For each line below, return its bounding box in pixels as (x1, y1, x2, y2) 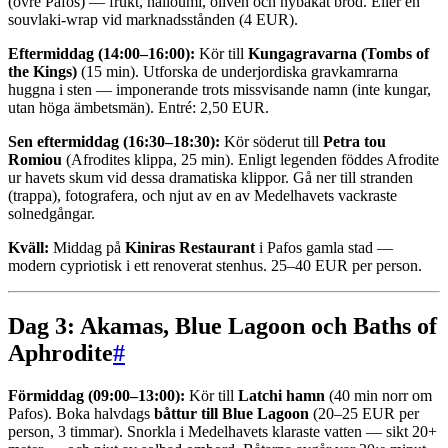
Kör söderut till (220, 133, 323, 151)
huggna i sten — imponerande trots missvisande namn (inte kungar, (8, 81, 431, 99)
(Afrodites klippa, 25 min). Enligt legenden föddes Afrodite (62, 151, 439, 169)
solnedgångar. (8, 205, 95, 223)
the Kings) (8, 63, 77, 81)
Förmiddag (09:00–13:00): (8, 387, 185, 405)
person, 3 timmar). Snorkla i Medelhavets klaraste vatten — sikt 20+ (8, 423, 437, 441)
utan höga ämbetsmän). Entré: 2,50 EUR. (8, 99, 269, 117)
